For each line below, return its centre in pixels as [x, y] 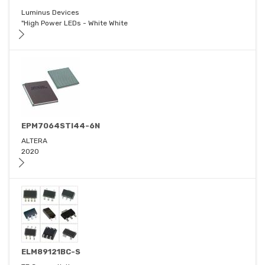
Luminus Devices [50, 13]
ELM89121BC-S [51, 252]
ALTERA [34, 141]
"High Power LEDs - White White [75, 23]
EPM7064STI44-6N [61, 126]
